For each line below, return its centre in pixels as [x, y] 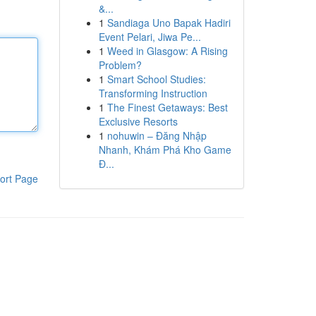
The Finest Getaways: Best [167, 107]
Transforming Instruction [153, 93]
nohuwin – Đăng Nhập [157, 135]
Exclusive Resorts [138, 121]
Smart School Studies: [156, 79]
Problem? [120, 65]
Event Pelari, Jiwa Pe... [150, 37]
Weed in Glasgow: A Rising [167, 51]
